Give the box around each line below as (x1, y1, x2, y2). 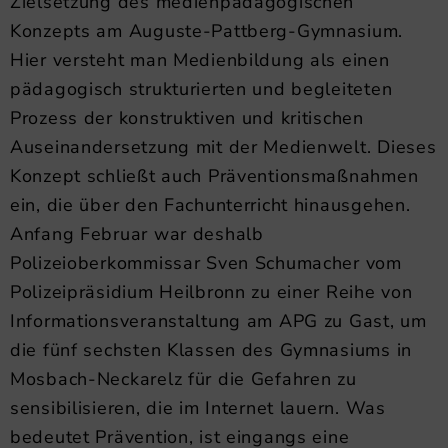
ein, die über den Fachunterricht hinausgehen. (10, 193, 411, 218)
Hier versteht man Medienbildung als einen (10, 48, 390, 73)
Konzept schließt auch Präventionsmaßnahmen (10, 164, 419, 189)
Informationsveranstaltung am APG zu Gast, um (10, 309, 427, 334)
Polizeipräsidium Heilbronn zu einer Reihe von (10, 280, 413, 305)
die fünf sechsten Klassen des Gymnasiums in (10, 338, 412, 363)
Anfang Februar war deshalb (10, 222, 264, 247)
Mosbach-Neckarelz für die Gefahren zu (10, 367, 357, 392)
